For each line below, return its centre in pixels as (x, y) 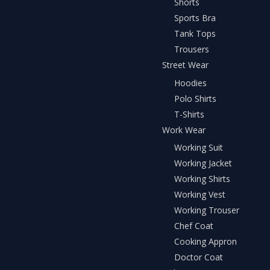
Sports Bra (195, 18)
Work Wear (184, 130)
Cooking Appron (206, 242)
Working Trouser (207, 210)
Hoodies (190, 83)
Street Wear (185, 65)
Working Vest (200, 195)
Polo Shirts (195, 98)
